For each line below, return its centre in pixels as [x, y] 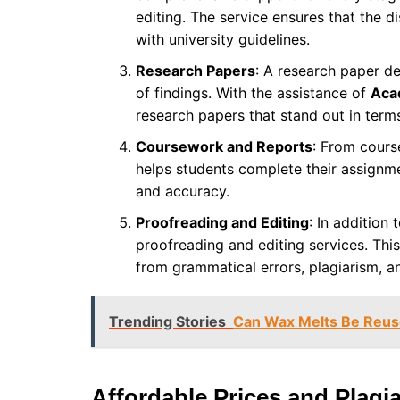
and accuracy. [183, 192]
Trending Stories [167, 322]
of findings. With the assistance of [253, 93]
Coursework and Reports [224, 147]
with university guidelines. [223, 40]
